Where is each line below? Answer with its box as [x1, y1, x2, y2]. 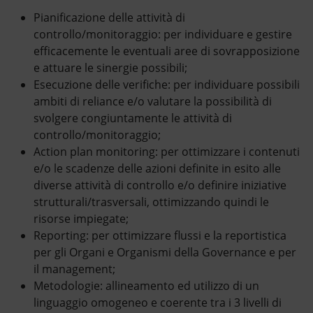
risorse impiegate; [34, 211, 129, 227]
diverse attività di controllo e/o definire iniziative [34, 177, 286, 194]
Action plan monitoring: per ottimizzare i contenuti [34, 144, 300, 160]
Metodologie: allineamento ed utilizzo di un [34, 278, 259, 294]
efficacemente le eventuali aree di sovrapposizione [34, 43, 300, 59]
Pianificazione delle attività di [34, 10, 185, 26]
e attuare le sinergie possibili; [34, 60, 187, 76]
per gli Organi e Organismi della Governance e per [34, 245, 296, 261]
